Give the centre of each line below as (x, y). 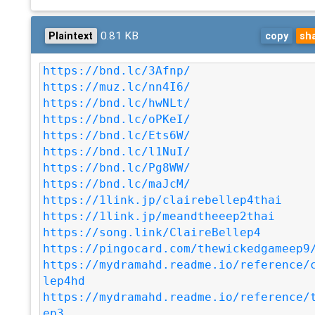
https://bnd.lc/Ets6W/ (117, 135)
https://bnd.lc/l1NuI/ (117, 152)
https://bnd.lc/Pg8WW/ (117, 168)
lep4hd (64, 281)
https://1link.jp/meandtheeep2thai (159, 216)
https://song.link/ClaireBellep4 (152, 232)
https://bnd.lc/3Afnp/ (117, 71)
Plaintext (71, 36)
